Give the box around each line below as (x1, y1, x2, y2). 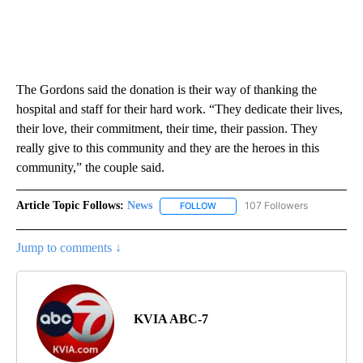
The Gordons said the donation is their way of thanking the (16, 83, 317, 97)
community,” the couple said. (16, 160, 164, 175)
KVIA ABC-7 (134, 311, 208, 326)
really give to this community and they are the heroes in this (16, 141, 319, 156)
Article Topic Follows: (16, 199, 124, 212)
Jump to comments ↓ (16, 240, 122, 254)
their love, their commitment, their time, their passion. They (16, 122, 318, 136)
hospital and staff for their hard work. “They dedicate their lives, (16, 102, 343, 117)
